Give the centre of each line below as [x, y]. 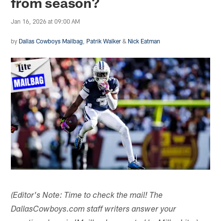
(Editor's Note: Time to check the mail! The [87, 196]
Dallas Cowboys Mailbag [51, 41]
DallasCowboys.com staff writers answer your [94, 210]
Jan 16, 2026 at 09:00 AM [46, 21]
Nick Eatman [144, 41]
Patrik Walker [104, 41]
